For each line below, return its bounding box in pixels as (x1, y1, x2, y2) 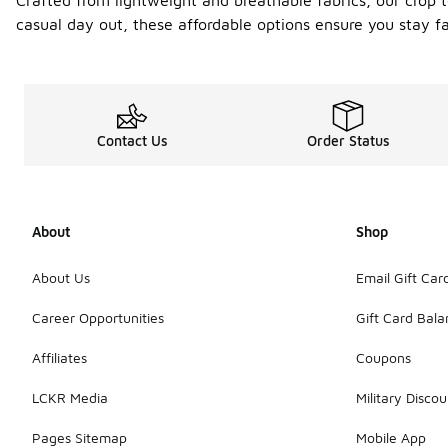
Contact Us (96, 132, 168, 149)
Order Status (306, 132, 390, 149)
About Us (32, 268, 90, 286)
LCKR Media (32, 388, 108, 406)
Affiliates (32, 348, 87, 366)
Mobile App (356, 428, 426, 446)
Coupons (356, 348, 411, 366)
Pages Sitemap (32, 428, 127, 446)
